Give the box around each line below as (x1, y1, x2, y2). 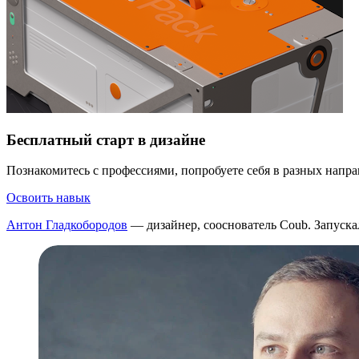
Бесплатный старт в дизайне (6, 131, 205, 148)
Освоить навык (6, 191, 91, 205)
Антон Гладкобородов (6, 218, 127, 232)
